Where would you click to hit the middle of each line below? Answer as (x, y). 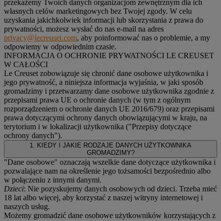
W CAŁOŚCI (26, 64)
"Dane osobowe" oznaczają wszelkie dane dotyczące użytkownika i (110, 162)
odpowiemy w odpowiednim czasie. (60, 46)
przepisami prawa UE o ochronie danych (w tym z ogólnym (97, 100)
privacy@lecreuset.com (40, 37)
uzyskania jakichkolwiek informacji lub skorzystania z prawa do (104, 20)
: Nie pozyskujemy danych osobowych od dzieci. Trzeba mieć (120, 188)
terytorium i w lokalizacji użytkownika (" (68, 126)
